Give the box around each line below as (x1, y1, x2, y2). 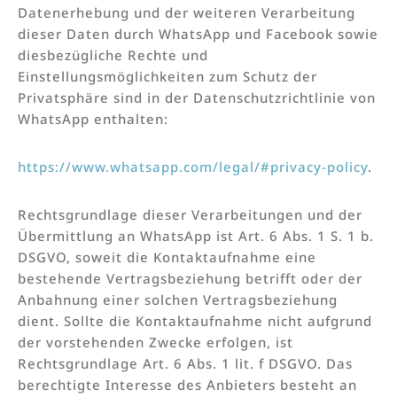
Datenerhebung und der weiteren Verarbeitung (18, 3, 355, 21)
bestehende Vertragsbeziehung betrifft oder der (18, 269, 362, 287)
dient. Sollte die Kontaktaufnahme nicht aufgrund (18, 311, 372, 330)
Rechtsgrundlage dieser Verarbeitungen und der (18, 205, 362, 223)
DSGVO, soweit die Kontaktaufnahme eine (18, 247, 316, 266)
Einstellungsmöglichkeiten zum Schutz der (18, 66, 317, 85)
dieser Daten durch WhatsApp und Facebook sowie (18, 24, 378, 43)
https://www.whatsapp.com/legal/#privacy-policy (18, 157, 368, 175)
